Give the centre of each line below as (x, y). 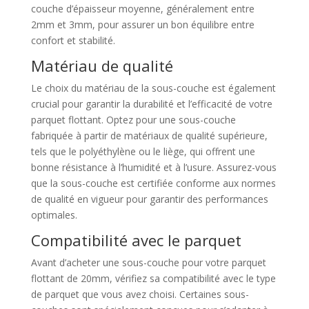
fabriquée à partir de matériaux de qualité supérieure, (149, 136)
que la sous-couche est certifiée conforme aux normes (153, 183)
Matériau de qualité (102, 66)
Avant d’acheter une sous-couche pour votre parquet (148, 263)
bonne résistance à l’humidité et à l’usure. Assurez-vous (153, 168)
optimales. (54, 215)
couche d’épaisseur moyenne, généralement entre (142, 9)
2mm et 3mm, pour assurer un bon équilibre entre (142, 25)
